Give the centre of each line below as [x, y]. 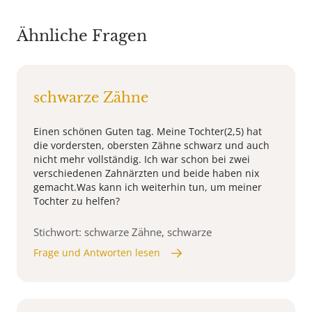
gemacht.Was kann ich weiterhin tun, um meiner [148, 187]
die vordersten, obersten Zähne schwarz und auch [151, 146]
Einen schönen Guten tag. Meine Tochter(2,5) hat [148, 132]
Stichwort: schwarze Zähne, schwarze [123, 232]
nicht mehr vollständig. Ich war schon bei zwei [142, 159]
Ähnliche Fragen [82, 36]
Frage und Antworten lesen [97, 253]
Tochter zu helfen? [77, 201]
